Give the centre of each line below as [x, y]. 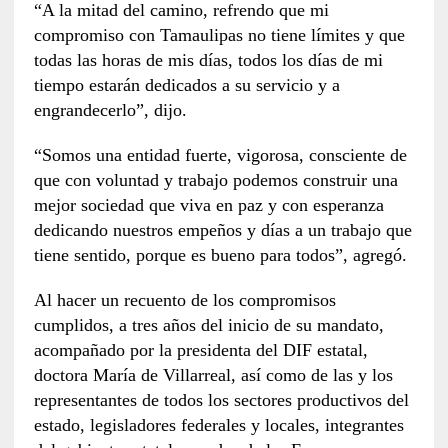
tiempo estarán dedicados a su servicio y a [186, 84]
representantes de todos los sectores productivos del [221, 399]
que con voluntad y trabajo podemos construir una [215, 179]
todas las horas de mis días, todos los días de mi [208, 59]
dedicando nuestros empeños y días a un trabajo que [222, 229]
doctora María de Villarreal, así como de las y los [213, 374]
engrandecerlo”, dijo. [110, 109]
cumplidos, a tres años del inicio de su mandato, [208, 324]
